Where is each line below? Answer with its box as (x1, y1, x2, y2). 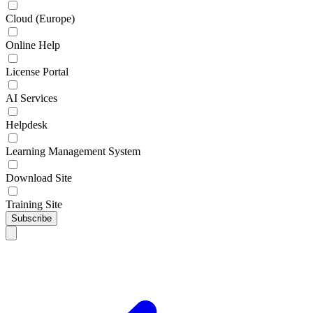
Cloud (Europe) (6, 13, 75, 24)
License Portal (6, 66, 68, 78)
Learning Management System (6, 145, 140, 157)
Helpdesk (6, 119, 48, 131)
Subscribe (11, 213, 52, 224)
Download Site (6, 172, 72, 184)
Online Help (6, 39, 60, 51)
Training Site (6, 198, 62, 210)
